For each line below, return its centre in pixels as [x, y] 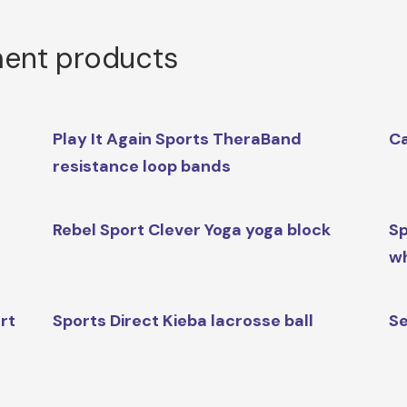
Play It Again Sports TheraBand [177, 139]
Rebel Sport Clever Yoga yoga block [191, 230]
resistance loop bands [141, 167]
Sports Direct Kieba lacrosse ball [183, 321]
